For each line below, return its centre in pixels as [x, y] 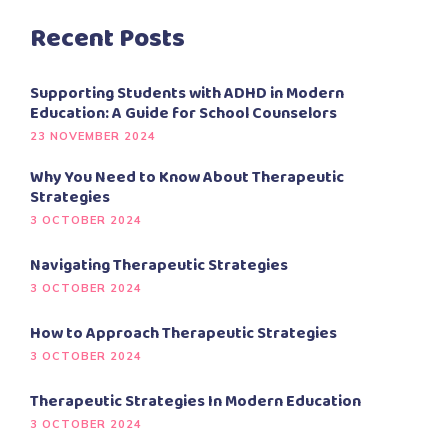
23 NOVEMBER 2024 [93, 136]
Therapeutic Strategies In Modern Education [195, 401]
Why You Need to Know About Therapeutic [187, 177]
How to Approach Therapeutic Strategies [183, 333]
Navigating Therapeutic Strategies [159, 265]
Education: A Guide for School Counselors [183, 113]
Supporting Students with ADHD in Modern [187, 93]
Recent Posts [107, 39]
